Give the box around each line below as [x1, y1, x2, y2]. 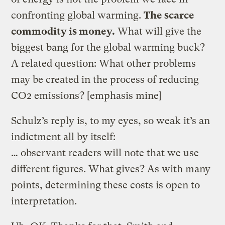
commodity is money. [11, 25, 116, 37]
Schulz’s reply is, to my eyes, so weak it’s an [11, 115, 210, 127]
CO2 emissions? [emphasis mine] [11, 89, 162, 101]
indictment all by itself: [11, 131, 116, 143]
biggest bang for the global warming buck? [11, 41, 205, 53]
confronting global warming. [11, 9, 144, 21]
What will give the [115, 25, 202, 37]
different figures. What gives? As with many [11, 163, 211, 175]
